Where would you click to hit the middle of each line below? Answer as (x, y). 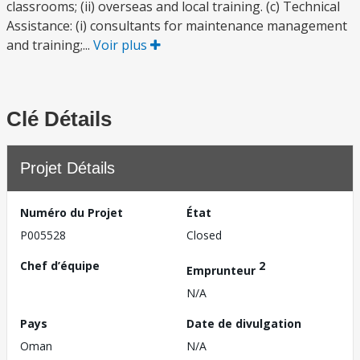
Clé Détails (59, 119)
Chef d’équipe (60, 266)
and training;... (50, 45)
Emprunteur (223, 270)
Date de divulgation (244, 323)
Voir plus (122, 45)
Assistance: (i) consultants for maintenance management (177, 26)
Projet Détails (67, 168)
